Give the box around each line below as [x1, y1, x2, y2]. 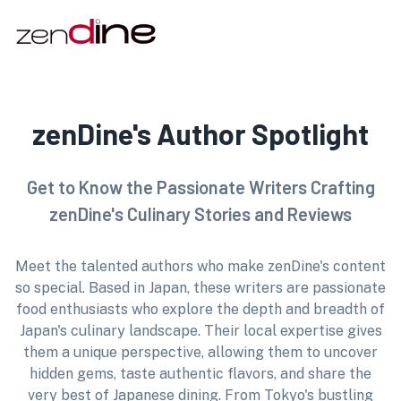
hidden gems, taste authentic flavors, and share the [30, 365, 371, 382]
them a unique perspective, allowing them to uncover [23, 344, 378, 361]
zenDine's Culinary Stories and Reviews [49, 203, 352, 225]
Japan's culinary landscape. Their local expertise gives [19, 322, 382, 339]
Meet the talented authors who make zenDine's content [15, 258, 386, 275]
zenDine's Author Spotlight [32, 116, 369, 150]
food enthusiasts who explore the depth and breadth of [16, 301, 385, 318]
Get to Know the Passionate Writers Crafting [26, 176, 375, 198]
